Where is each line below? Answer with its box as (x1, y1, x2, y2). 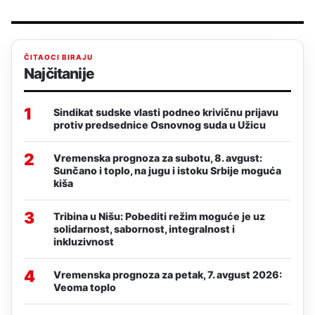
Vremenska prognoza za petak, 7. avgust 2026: (53, 268, 282, 281)
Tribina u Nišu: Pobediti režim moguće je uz (53, 210, 265, 222)
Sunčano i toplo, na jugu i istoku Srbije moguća (53, 164, 281, 176)
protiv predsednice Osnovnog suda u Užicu (53, 118, 266, 131)
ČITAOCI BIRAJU (24, 52, 93, 61)
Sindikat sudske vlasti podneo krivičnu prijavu (53, 105, 278, 118)
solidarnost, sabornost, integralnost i (53, 222, 235, 235)
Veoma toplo (53, 281, 116, 293)
